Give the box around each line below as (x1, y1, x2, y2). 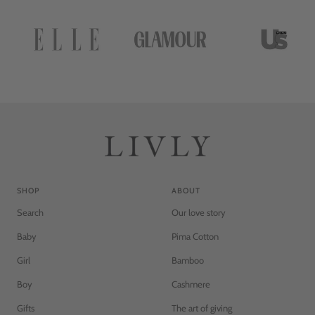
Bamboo (172, 255, 204, 266)
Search (17, 207, 44, 219)
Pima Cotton (172, 231, 219, 243)
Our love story (172, 207, 226, 219)
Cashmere (172, 278, 210, 290)
